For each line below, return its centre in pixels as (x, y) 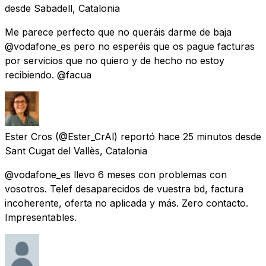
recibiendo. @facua (48, 75)
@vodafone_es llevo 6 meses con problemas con (116, 174)
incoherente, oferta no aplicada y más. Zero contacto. (126, 203)
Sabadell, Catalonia (77, 8)
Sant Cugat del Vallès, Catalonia (76, 151)
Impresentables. (41, 217)
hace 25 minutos (195, 136)
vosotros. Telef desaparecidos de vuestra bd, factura (124, 189)
